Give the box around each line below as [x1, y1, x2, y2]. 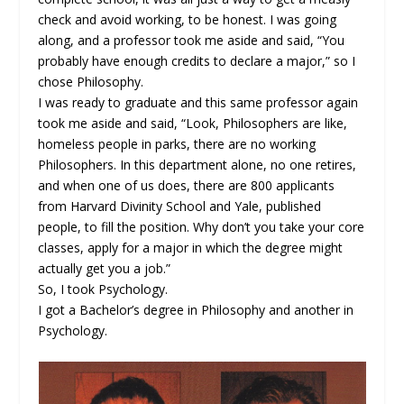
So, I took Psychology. [38, 280, 169, 298]
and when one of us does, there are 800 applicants [38, 177, 335, 195]
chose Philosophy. [38, 73, 144, 91]
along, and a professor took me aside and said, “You [38, 32, 345, 50]
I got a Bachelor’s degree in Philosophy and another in [38, 301, 354, 319]
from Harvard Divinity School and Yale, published [38, 197, 322, 216]
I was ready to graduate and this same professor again [38, 94, 359, 112]
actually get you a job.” [38, 260, 171, 278]
